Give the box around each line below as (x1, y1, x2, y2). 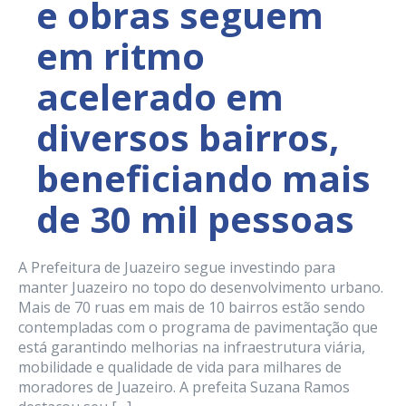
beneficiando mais (36, 153, 371, 204)
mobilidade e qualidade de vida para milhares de (18, 357, 342, 378)
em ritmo (36, 31, 205, 82)
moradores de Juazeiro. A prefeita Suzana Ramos (18, 377, 350, 398)
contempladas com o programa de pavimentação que (18, 317, 378, 338)
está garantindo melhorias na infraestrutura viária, (18, 337, 365, 358)
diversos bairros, (36, 112, 339, 163)
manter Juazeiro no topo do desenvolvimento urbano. (18, 277, 383, 298)
